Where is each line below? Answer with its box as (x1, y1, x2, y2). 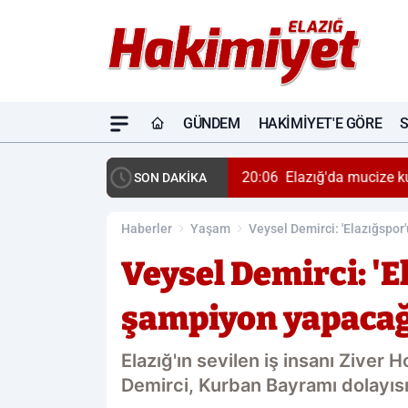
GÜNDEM (183, 115, 240, 132)
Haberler (121, 221, 172, 236)
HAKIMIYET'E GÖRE (258, 115, 382, 132)
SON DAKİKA (134, 170, 207, 185)
